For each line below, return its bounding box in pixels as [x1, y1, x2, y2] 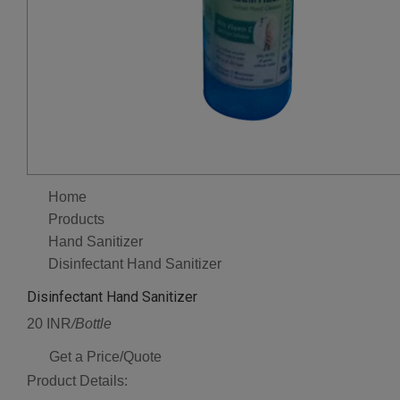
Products [48, 212, 104, 228]
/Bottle [71, 316, 112, 332]
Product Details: [27, 373, 128, 389]
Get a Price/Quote [49, 349, 162, 365]
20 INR [27, 316, 71, 332]
